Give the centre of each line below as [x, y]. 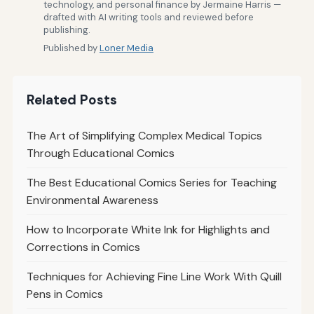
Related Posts [71, 100]
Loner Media [126, 48]
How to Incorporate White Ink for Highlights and [148, 230]
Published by [71, 48]
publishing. [67, 30]
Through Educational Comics [100, 153]
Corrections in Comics [83, 247]
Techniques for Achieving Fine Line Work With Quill [154, 277]
